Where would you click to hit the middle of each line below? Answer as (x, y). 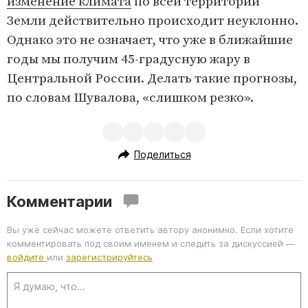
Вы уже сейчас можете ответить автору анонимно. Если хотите (150, 230)
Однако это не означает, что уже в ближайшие (150, 41)
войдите (27, 257)
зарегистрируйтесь (109, 257)
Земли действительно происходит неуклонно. (153, 21)
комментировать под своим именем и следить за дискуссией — (151, 244)
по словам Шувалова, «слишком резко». (130, 98)
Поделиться (162, 154)
